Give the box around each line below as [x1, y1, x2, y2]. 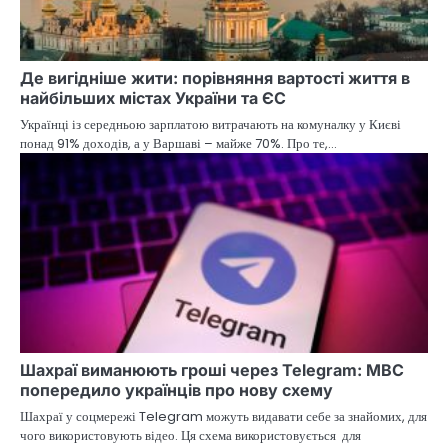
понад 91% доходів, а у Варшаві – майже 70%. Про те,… [20, 133, 337, 153]
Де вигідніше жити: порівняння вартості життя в [20, 67, 410, 88]
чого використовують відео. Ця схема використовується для [20, 425, 361, 445]
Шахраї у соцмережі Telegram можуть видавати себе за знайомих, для [20, 406, 427, 426]
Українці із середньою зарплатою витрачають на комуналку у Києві [20, 114, 401, 134]
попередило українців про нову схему [20, 379, 333, 400]
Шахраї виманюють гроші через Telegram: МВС [20, 359, 404, 380]
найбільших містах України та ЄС [20, 87, 286, 108]
